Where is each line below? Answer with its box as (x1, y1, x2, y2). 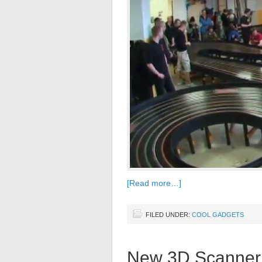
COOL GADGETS (192, 211, 244, 219)
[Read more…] (127, 178, 181, 188)
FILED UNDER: (146, 211, 192, 219)
